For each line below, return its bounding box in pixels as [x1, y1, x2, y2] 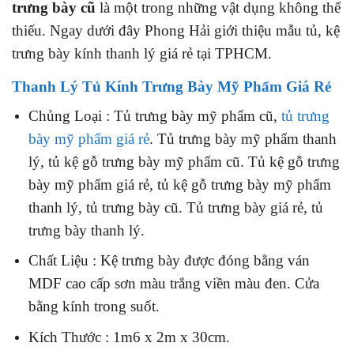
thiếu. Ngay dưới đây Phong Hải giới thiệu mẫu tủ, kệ [12, 22, 340, 39]
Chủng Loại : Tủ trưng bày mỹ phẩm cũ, [28, 107, 281, 124]
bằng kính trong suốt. [28, 298, 160, 315]
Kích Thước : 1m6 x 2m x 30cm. [28, 328, 230, 345]
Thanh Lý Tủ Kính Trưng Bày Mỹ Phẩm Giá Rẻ [12, 78, 331, 95]
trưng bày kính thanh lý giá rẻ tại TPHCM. [12, 45, 272, 62]
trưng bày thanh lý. [28, 221, 145, 239]
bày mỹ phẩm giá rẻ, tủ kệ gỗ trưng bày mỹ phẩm [28, 175, 331, 193]
